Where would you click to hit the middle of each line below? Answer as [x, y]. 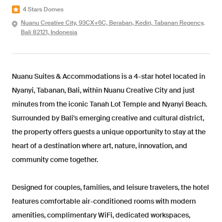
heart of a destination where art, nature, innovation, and [100, 146]
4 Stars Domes [43, 10]
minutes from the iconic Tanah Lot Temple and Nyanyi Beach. [110, 105]
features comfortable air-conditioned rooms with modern [104, 202]
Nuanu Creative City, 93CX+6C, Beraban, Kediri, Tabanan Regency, [113, 23]
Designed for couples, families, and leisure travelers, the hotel [111, 188]
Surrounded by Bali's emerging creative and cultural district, [108, 118]
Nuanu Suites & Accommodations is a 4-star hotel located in [109, 77]
